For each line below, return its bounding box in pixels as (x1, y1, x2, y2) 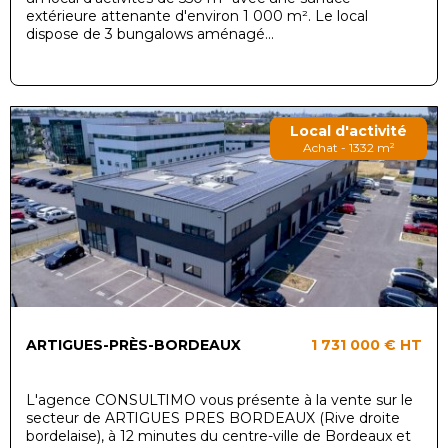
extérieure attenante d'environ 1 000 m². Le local (26, 6, 368, 25)
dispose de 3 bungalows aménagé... (26, 24, 274, 43)
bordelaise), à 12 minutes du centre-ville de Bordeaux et (26, 426, 411, 445)
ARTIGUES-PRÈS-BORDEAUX (26, 335, 241, 354)
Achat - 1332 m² (302, 139, 395, 155)
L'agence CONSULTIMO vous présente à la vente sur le (26, 390, 413, 409)
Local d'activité (290, 121, 407, 140)
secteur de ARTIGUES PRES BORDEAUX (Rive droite (26, 408, 400, 427)
